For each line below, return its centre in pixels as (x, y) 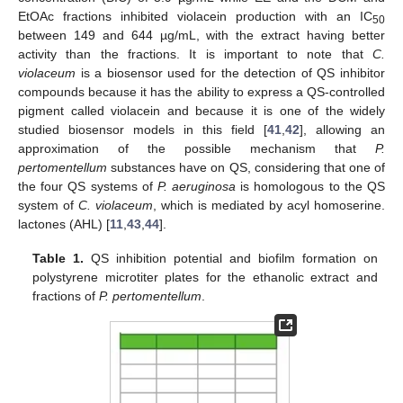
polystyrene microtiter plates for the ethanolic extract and (205, 278)
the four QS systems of (88, 186)
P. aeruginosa (197, 186)
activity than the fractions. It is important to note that (195, 54)
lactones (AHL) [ (64, 224)
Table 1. (58, 259)
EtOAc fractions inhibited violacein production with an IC (195, 16)
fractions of (66, 296)
